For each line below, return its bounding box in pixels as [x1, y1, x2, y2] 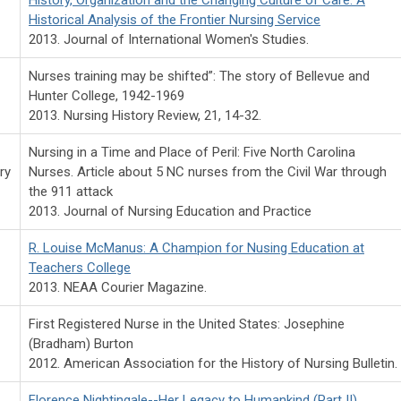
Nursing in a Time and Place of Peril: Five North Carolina [29, 143, 355, 160]
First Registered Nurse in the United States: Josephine [29, 315, 345, 332]
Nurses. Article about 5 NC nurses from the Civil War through [29, 163, 387, 180]
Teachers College [29, 259, 131, 276]
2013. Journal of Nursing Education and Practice [29, 202, 311, 219]
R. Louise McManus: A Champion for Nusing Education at [29, 239, 364, 256]
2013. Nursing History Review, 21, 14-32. [29, 107, 261, 124]
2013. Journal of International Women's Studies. [29, 30, 309, 47]
